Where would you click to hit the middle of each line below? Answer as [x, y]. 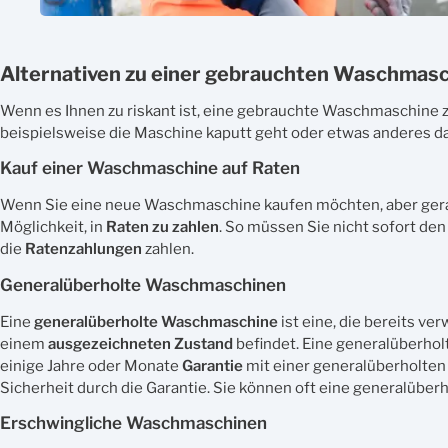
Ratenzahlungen [83, 249]
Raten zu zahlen [162, 227]
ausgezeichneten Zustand [140, 343]
